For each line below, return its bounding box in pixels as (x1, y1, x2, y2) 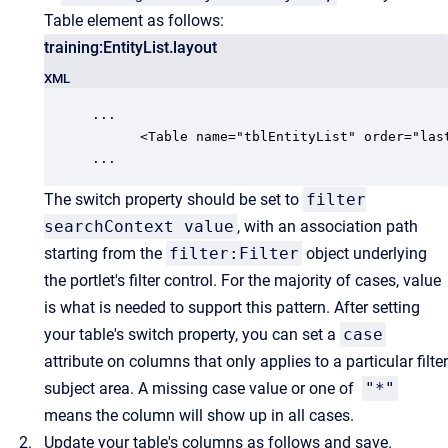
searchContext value (44, 216, 234, 236)
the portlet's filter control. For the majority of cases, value (44, 270, 441, 290)
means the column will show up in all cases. (44, 405, 354, 425)
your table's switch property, (44, 324, 238, 344)
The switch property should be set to (44, 189, 303, 209)
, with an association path (237, 216, 418, 236)
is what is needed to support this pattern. (44, 297, 334, 317)
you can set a (238, 324, 340, 344)
